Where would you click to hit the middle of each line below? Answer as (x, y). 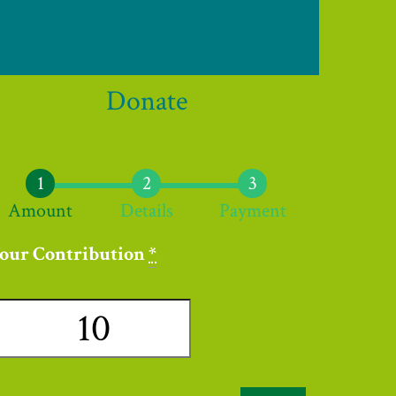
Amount (41, 210)
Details (146, 210)
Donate (147, 101)
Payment (252, 210)
